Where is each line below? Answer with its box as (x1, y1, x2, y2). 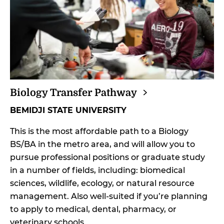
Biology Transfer (10, 86, 94, 98)
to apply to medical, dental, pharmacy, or (10, 204, 176, 214)
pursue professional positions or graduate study (10, 152, 205, 162)
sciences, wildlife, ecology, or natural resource (10, 178, 194, 188)
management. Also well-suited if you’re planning (10, 191, 207, 201)
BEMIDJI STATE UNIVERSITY (10, 105, 126, 115)
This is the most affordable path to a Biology (10, 126, 188, 136)
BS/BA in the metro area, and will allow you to (10, 139, 195, 149)
